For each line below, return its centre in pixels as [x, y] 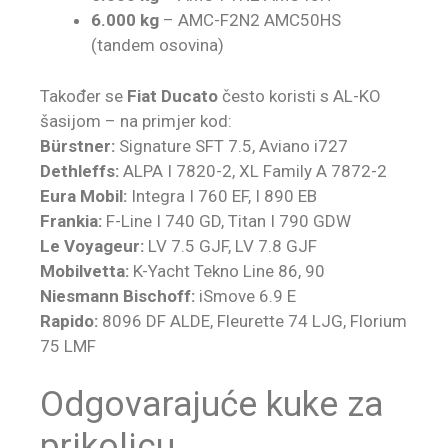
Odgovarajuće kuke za [212, 405]
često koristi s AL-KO [299, 95]
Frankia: [71, 220]
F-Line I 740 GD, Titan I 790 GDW [226, 220]
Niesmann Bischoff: [117, 295]
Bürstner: [77, 145]
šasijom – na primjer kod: [136, 120]
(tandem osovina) [157, 45]
